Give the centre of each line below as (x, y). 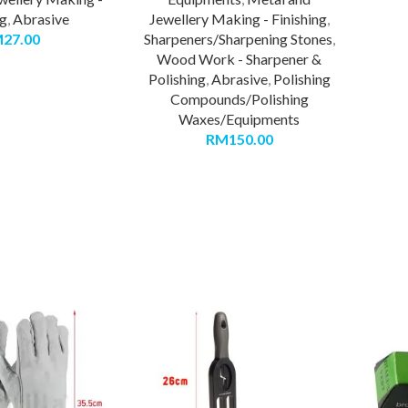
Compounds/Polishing (239, 98)
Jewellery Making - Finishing (238, 18)
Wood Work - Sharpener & (240, 58)
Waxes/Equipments (240, 118)
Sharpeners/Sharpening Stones (238, 38)
